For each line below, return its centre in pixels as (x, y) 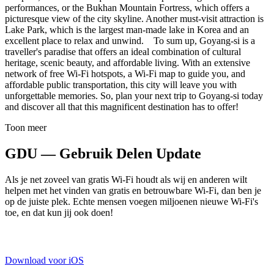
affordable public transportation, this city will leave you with (121, 84)
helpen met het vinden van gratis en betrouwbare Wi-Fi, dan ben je (133, 190)
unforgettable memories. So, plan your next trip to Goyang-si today (134, 95)
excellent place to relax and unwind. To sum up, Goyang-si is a (130, 40)
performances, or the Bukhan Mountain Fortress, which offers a (127, 7)
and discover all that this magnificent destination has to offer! (122, 106)
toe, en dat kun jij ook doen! (59, 212)
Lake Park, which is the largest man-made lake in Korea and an (127, 29)
